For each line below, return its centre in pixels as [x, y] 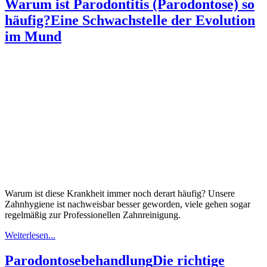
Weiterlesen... [30, 235]
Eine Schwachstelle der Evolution [153, 20]
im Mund [33, 36]
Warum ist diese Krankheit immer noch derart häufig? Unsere [120, 193]
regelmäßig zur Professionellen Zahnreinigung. [93, 215]
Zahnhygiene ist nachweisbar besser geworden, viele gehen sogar [128, 204]
